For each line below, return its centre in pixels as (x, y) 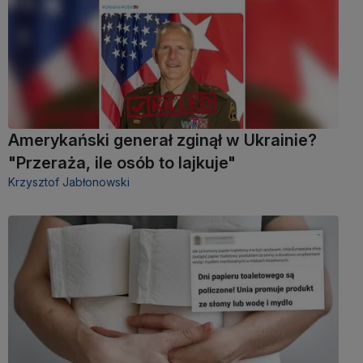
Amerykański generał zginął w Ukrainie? (162, 141)
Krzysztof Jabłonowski (69, 182)
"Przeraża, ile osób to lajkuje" (122, 163)
